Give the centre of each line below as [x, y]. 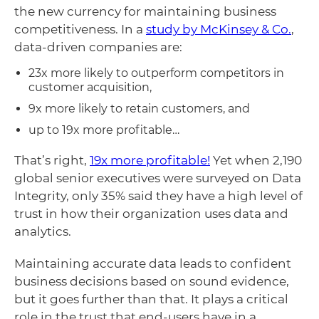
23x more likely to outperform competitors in [156, 73]
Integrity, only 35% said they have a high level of [158, 195]
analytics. [43, 231]
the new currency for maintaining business [145, 11]
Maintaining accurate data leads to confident [153, 263]
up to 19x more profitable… [104, 130]
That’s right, [52, 160]
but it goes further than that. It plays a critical [151, 299]
